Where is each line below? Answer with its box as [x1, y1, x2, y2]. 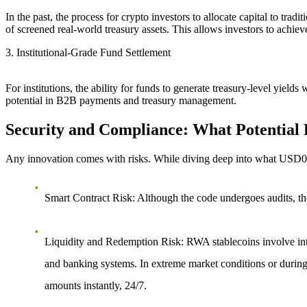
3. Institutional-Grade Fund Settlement [5, 47, 171, 59]
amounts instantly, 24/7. [45, 279, 147, 291]
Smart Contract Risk [45, 191, 132, 204]
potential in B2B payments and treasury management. [5, 95, 236, 107]
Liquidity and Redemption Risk [45, 235, 181, 247]
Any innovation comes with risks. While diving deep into [5, 152, 255, 164]
